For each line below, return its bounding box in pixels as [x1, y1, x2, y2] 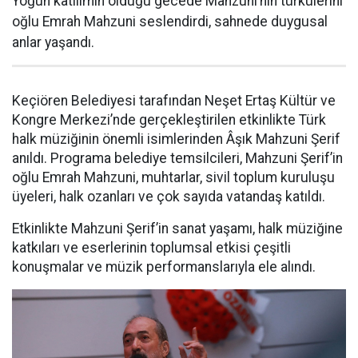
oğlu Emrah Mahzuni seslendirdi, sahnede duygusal [12, 14, 328, 30]
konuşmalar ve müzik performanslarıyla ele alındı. [12, 259, 316, 275]
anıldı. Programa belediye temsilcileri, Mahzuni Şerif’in [12, 150, 343, 166]
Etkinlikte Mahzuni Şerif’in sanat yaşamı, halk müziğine [12, 221, 343, 237]
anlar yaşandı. [12, 34, 94, 50]
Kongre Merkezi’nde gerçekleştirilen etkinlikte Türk [12, 112, 326, 128]
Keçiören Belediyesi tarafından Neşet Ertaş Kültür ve [12, 93, 336, 109]
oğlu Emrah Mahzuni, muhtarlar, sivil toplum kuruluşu [12, 169, 335, 185]
